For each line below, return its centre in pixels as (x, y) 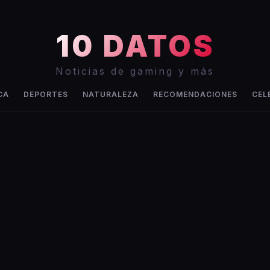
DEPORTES (46, 94)
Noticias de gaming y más (135, 71)
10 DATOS (135, 46)
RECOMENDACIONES (195, 94)
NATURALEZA (110, 94)
